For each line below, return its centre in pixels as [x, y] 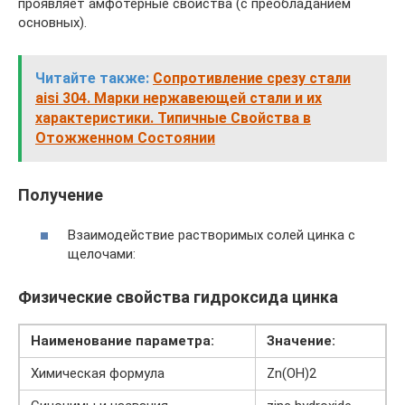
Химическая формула [98, 373]
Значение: [301, 341]
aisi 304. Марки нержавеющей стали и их [179, 98]
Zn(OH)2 [292, 373]
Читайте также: [92, 78]
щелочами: [102, 254]
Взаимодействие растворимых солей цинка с [212, 235]
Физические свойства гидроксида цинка [178, 297]
